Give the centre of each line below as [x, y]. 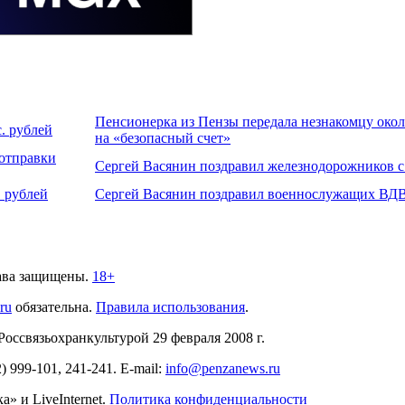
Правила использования [170, 306]
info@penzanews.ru [223, 368]
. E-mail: [139, 368]
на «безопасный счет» [163, 137]
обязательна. [54, 306]
